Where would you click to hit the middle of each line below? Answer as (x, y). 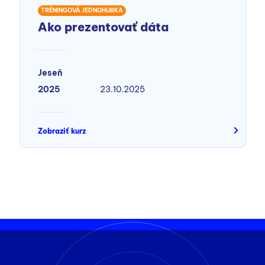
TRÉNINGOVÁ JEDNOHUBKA (82, 10)
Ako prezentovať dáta (103, 27)
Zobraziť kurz (62, 131)
